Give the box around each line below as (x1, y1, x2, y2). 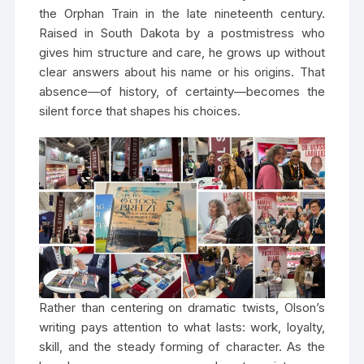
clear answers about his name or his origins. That (39, 64, 325, 80)
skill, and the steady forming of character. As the (39, 339, 325, 355)
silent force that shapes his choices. (39, 103, 241, 119)
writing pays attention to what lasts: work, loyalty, (39, 319, 325, 336)
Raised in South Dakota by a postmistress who (39, 25, 325, 41)
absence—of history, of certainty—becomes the (39, 84, 325, 99)
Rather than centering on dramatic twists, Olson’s (39, 300, 325, 316)
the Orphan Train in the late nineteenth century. (39, 6, 325, 21)
